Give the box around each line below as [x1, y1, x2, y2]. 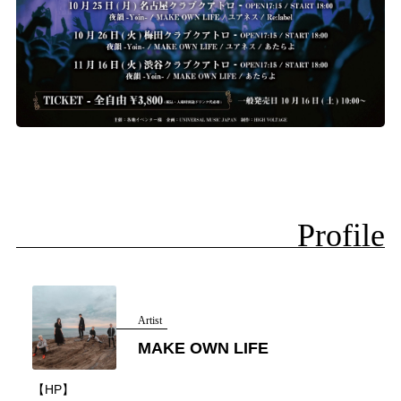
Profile [297, 218, 385, 254]
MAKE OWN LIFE [138, 339, 269, 358]
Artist [138, 314, 162, 328]
